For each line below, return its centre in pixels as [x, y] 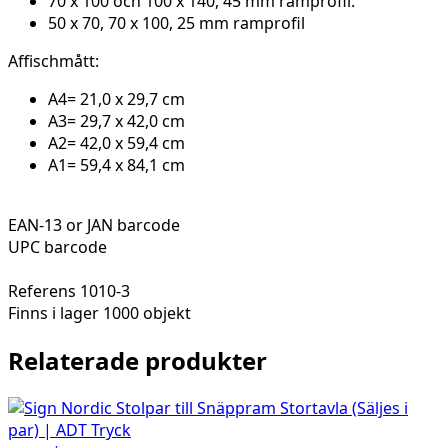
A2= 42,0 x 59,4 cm [116, 143]
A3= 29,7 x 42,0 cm [116, 121]
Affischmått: [53, 61]
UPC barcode [57, 247]
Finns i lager [53, 313]
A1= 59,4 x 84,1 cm [116, 165]
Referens [44, 291]
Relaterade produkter [137, 361]
